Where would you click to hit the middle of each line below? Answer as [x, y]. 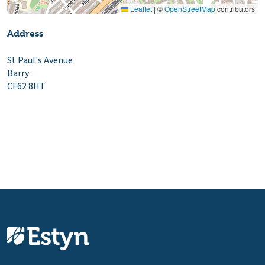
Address [25, 34]
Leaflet [140, 9]
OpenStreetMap [190, 9]
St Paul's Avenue [40, 61]
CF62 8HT [26, 87]
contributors [235, 9]
